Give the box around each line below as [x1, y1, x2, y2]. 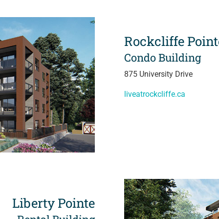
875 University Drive [124, 69, 193, 79]
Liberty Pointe [12, 194, 95, 211]
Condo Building [124, 50, 201, 65]
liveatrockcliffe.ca [124, 89, 185, 99]
